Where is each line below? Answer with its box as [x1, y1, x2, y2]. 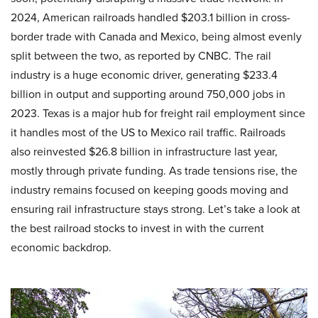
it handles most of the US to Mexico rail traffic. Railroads [11, 124, 285, 140]
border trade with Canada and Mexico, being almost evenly [11, 28, 302, 44]
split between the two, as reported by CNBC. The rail [11, 48, 271, 63]
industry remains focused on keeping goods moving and [11, 182, 288, 197]
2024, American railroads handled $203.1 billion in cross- [11, 9, 290, 25]
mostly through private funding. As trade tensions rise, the [11, 163, 297, 178]
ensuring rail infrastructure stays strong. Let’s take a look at [11, 201, 300, 216]
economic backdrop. [11, 239, 111, 255]
